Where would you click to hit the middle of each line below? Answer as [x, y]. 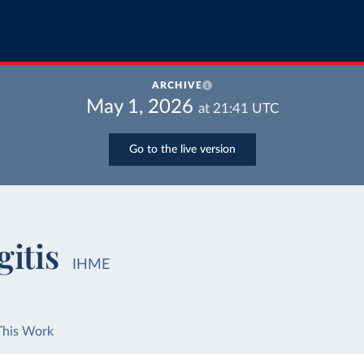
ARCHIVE [177, 85]
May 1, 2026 [139, 107]
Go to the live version [182, 149]
